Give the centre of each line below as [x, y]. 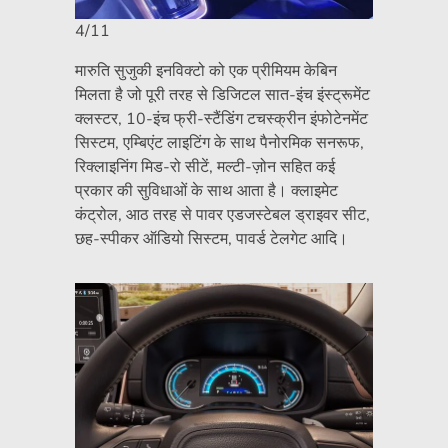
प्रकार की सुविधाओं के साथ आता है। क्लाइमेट [206, 191]
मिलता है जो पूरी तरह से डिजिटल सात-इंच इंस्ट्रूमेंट [222, 95]
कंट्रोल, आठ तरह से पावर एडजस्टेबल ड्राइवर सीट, [222, 215]
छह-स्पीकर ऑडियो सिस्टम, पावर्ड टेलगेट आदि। [211, 239]
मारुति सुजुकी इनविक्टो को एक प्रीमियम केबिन [206, 71]
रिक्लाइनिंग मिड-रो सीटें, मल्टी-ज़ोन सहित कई [205, 167]
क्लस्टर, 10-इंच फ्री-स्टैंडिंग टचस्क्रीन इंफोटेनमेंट [221, 119]
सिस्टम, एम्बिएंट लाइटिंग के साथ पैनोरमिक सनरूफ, [219, 143]
